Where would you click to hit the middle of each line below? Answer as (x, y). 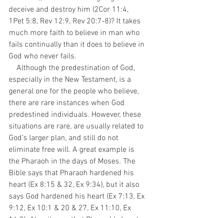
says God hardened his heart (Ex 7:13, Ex (78, 197)
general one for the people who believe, (75, 91)
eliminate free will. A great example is (73, 150)
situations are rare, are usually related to (77, 127)
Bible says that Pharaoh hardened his (72, 173)
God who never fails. (43, 56)
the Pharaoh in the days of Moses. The (73, 162)
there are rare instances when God (68, 103)
